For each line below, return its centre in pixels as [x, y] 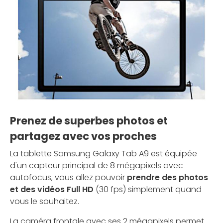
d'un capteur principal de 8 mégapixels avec [97, 166]
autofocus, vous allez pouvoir [67, 178]
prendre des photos [167, 178]
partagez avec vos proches [83, 136]
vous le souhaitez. [45, 202]
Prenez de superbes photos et [89, 121]
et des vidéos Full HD [52, 190]
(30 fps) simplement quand [148, 190]
